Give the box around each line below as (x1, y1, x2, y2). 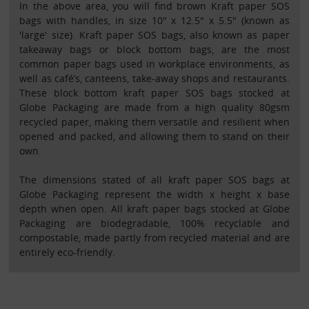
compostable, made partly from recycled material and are (19, 230, 290, 244)
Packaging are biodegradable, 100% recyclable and (19, 216, 290, 230)
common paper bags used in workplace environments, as (19, 57, 290, 70)
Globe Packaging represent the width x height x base (19, 187, 290, 201)
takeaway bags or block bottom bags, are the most (19, 42, 290, 56)
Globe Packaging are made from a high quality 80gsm (19, 100, 290, 114)
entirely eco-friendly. (19, 245, 116, 259)
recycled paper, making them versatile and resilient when (19, 114, 290, 128)
